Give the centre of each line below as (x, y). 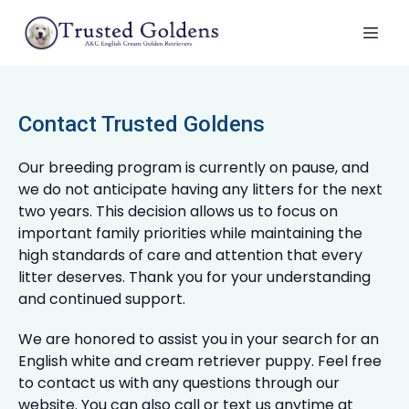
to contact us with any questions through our (179, 383)
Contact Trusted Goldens (142, 124)
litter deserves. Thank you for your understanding (194, 277)
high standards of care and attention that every (190, 255)
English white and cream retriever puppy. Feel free (200, 361)
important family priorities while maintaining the (190, 233)
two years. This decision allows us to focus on (178, 211)
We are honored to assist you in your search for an (199, 339)
